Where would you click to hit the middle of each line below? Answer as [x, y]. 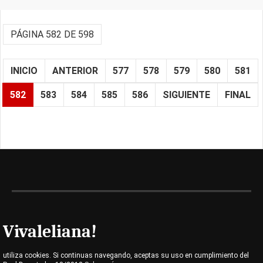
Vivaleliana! [50, 232]
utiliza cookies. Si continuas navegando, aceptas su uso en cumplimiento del [126, 255]
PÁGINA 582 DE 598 [52, 34]
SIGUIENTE [186, 95]
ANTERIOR [75, 71]
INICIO [24, 71]
